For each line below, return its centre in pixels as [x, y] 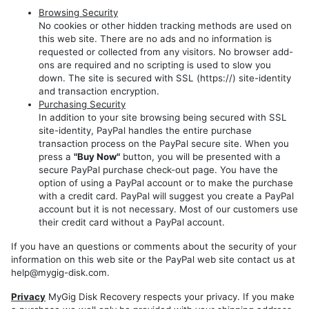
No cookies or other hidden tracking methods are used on [165, 25]
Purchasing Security [82, 104]
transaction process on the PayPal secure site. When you [164, 143]
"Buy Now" [97, 156]
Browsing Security [78, 12]
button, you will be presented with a [200, 156]
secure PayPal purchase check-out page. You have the [158, 169]
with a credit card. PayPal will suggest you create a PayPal [166, 196]
